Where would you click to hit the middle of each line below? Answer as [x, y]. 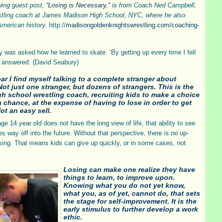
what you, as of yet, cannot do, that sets [132, 193]
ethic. [73, 217]
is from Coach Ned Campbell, [153, 5]
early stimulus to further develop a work [131, 209]
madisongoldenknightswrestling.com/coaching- [133, 25]
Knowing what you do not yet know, [124, 185]
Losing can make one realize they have [129, 169]
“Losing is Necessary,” [78, 5]
